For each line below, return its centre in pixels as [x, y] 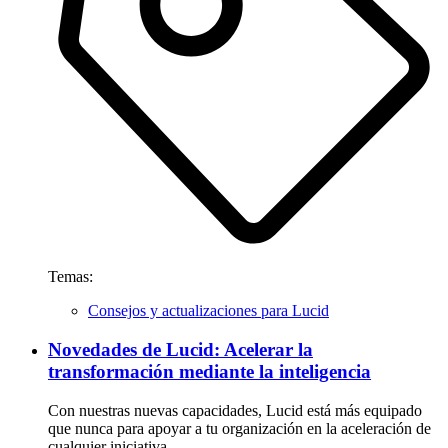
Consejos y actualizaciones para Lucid [208, 311]
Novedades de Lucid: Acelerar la [180, 349]
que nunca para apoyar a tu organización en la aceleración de [239, 428]
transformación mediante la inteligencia [209, 371]
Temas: [70, 277]
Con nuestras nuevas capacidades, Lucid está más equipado [235, 410]
